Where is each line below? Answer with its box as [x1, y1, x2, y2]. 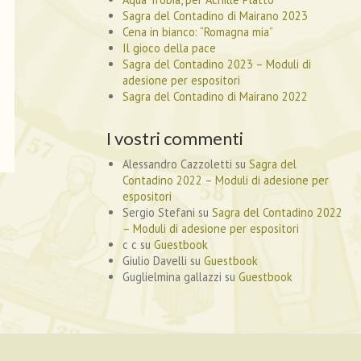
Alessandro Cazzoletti [122, 156, 232, 172]
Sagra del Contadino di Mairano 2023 [122, 8, 308, 23]
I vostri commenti [106, 127, 243, 149]
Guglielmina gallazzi [122, 269, 222, 284]
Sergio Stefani [122, 205, 195, 220]
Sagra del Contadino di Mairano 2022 [122, 89, 308, 104]
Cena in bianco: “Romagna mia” [122, 24, 273, 39]
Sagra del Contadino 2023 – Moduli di [122, 56, 311, 72]
